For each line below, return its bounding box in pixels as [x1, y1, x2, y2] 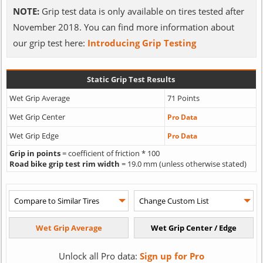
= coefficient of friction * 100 [60, 147, 160, 159]
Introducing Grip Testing [87, 36, 196, 49]
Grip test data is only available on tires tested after [41, 5, 244, 17]
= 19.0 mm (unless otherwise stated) [119, 158, 247, 169]
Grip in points [9, 147, 60, 159]
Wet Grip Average [9, 92, 70, 103]
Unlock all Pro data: [58, 249, 140, 262]
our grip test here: [12, 36, 87, 49]
